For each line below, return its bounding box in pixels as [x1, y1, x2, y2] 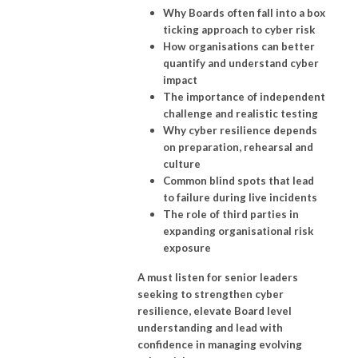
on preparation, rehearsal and [163, 140, 313, 153]
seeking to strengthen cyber [137, 287, 284, 300]
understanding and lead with [137, 320, 283, 334]
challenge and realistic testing [163, 106, 318, 120]
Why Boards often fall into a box [163, 6, 325, 19]
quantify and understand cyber [163, 56, 319, 70]
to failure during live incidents [163, 190, 317, 204]
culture [163, 157, 201, 170]
